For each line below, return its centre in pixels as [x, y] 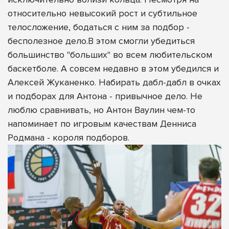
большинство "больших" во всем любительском [110, 55]
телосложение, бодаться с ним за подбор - [99, 27]
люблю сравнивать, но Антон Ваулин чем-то [101, 110]
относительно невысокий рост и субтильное [102, 14]
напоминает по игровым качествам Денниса [102, 124]
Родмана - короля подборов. [68, 138]
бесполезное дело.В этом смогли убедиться [101, 41]
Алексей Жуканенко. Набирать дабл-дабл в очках [114, 83]
